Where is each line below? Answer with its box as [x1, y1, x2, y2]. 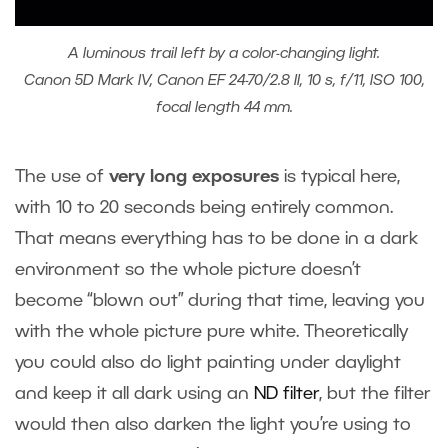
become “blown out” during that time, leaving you [15, 292, 425, 309]
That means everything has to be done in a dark [15, 230, 418, 247]
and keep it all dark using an [15, 385, 254, 402]
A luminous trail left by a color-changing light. [68, 46, 380, 61]
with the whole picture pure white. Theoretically [15, 323, 408, 340]
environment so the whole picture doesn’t [15, 261, 361, 278]
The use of [15, 168, 109, 185]
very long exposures [109, 168, 279, 185]
